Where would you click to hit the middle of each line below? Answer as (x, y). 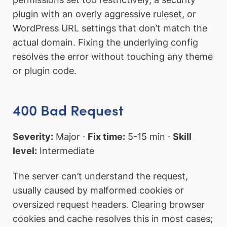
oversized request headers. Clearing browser (109, 204)
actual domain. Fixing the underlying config (105, 42)
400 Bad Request (68, 110)
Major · (70, 136)
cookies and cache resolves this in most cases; (113, 218)
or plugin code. (45, 70)
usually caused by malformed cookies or (98, 190)
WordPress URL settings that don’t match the (110, 28)
